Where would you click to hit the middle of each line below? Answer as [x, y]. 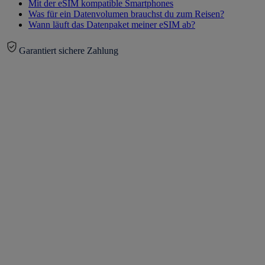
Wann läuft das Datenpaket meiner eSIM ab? [112, 25]
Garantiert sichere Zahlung [69, 51]
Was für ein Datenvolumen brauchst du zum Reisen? [126, 14]
